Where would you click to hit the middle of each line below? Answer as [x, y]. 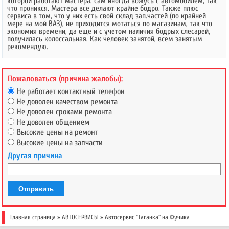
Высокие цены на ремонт [58, 133]
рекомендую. [28, 47]
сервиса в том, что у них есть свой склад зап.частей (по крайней [107, 16]
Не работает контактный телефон [71, 92]
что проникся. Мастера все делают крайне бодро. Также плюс [103, 8]
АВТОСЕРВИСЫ [81, 217]
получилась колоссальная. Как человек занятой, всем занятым [105, 39]
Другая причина [35, 156]
